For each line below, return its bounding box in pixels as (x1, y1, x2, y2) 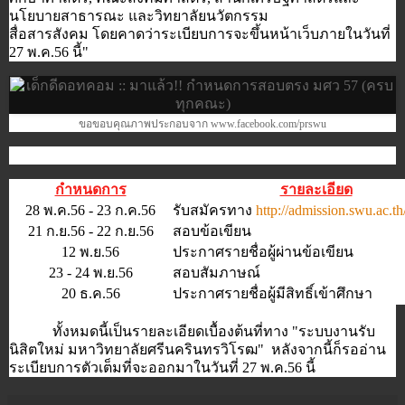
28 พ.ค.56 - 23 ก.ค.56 (25, 202, 155, 219)
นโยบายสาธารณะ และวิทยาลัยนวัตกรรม (9, 8, 268, 24)
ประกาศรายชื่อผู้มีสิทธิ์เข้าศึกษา (173, 286, 372, 302)
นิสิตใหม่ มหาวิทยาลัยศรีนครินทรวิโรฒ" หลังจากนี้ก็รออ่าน (9, 342, 386, 358)
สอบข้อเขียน (173, 223, 251, 240)
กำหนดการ (54, 182, 127, 198)
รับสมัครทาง (173, 202, 256, 219)
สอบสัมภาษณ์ (173, 265, 260, 281)
